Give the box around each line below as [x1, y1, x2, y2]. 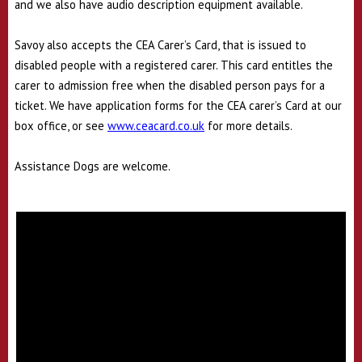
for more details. [204, 118, 293, 134]
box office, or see [15, 118, 107, 134]
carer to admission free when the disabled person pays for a [15, 78, 325, 94]
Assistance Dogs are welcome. [15, 158, 170, 175]
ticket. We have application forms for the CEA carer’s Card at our [15, 98, 342, 114]
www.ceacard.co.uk [107, 118, 204, 134]
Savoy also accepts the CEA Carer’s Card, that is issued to [15, 37, 306, 53]
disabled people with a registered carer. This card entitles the [15, 57, 333, 74]
